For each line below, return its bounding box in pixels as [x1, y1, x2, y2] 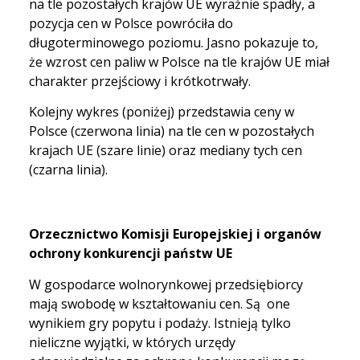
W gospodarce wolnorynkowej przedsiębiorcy [29, 275, 303, 293]
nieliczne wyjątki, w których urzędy [29, 333, 235, 351]
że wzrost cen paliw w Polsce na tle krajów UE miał [29, 52, 329, 71]
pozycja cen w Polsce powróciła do [29, 14, 233, 32]
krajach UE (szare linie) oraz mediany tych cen [29, 141, 302, 160]
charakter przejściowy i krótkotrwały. [29, 72, 254, 90]
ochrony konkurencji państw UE [29, 244, 232, 263]
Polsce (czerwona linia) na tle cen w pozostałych [29, 122, 314, 141]
